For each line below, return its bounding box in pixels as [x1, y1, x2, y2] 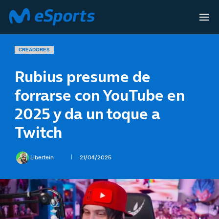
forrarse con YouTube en [15, 84, 185, 106]
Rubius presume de [15, 66, 151, 88]
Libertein [30, 153, 55, 161]
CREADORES [19, 47, 50, 52]
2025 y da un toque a [15, 103, 160, 125]
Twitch [15, 121, 62, 143]
